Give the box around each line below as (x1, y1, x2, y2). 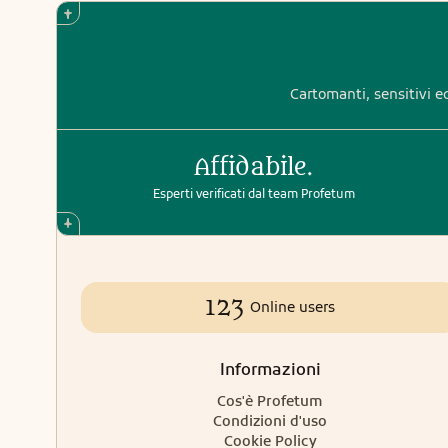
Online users (250, 298, 335, 316)
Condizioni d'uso (213, 412, 327, 430)
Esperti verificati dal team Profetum (152, 186, 355, 201)
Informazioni (219, 359, 321, 379)
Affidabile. (194, 154, 313, 181)
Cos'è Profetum (217, 392, 323, 410)
